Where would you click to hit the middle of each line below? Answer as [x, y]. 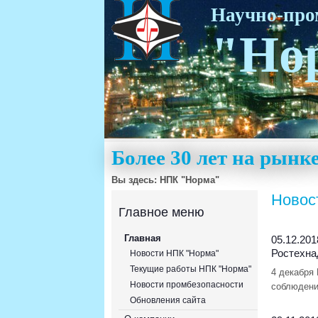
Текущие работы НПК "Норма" [191, 269]
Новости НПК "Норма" [174, 253]
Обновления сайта [168, 300]
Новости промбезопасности [187, 285]
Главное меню [161, 212]
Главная [143, 238]
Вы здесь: [136, 180]
